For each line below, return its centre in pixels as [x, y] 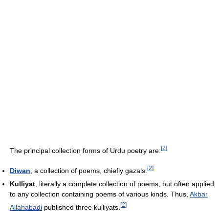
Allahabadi [26, 207]
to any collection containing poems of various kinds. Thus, [100, 194]
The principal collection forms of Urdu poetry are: [85, 150]
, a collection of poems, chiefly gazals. [89, 170]
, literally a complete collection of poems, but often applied [125, 184]
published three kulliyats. [81, 207]
